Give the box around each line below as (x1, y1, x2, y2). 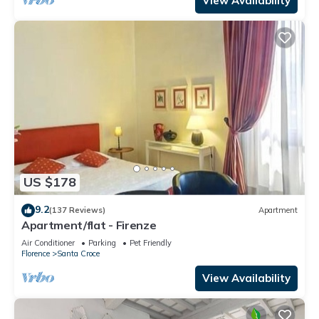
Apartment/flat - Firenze (21, 217, 157, 232)
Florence (21, 248, 50, 258)
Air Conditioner (21, 237, 75, 248)
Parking (88, 237, 116, 248)
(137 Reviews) (49, 205, 105, 216)
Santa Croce (57, 248, 100, 258)
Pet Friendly (130, 237, 172, 248)
